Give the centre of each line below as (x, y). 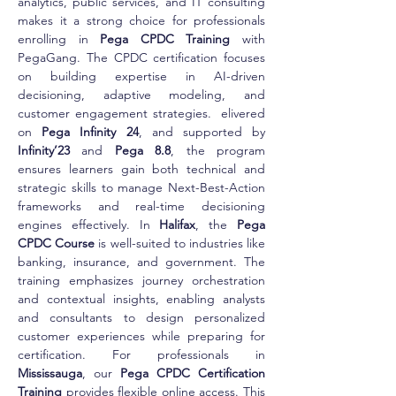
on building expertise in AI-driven (141, 76)
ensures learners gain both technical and (141, 168)
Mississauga (50, 373)
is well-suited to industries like (180, 243)
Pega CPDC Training (165, 38)
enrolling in (59, 38)
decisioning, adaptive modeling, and (141, 94)
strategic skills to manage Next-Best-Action (141, 187)
